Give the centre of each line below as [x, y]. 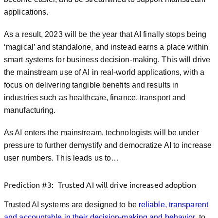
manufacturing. [30, 110]
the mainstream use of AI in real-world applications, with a [104, 72]
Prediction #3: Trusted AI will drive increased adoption [100, 184]
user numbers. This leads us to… [62, 158]
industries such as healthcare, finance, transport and [95, 98]
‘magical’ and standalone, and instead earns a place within [106, 47]
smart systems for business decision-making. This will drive [107, 60]
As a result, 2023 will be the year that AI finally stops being [105, 34]
